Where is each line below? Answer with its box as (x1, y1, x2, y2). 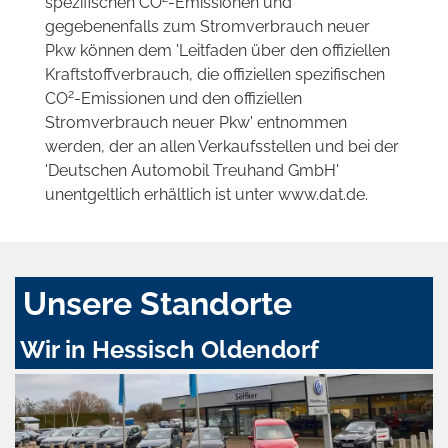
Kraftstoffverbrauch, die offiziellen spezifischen (45, 65, 385, 85)
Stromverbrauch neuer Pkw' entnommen (45, 113, 347, 133)
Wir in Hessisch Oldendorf (20, 335, 319, 365)
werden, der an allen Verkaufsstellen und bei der (45, 137, 399, 157)
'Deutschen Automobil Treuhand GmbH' (45, 161, 339, 181)
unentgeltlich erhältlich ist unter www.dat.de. (45, 185, 368, 205)
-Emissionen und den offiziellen (74, 89, 302, 109)
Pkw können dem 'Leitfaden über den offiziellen (45, 41, 390, 61)
